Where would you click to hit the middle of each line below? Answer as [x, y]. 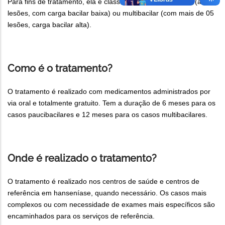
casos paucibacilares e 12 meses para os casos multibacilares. [107, 114]
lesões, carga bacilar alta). [49, 24]
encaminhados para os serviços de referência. [81, 216]
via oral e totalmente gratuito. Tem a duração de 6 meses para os [111, 103]
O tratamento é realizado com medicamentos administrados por [109, 91]
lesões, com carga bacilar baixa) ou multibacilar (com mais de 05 [111, 13]
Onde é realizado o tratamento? [82, 158]
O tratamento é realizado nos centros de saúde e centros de [103, 181]
